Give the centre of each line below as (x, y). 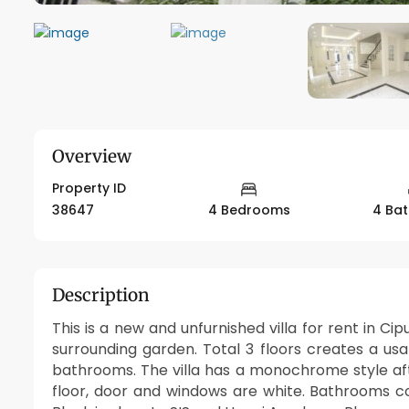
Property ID (89, 188)
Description (101, 295)
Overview (92, 156)
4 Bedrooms (249, 210)
